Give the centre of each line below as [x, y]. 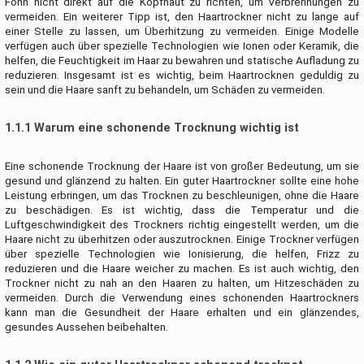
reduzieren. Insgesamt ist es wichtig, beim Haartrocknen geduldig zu [182, 76]
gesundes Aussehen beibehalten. [86, 327]
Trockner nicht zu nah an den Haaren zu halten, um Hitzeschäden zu [182, 284]
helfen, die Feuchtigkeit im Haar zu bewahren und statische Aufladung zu [182, 61]
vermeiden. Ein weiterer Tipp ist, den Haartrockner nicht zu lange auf [182, 17]
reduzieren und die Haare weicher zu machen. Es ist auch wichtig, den [182, 269]
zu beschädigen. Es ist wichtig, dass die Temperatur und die [182, 210]
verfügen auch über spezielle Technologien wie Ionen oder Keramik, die [182, 46]
